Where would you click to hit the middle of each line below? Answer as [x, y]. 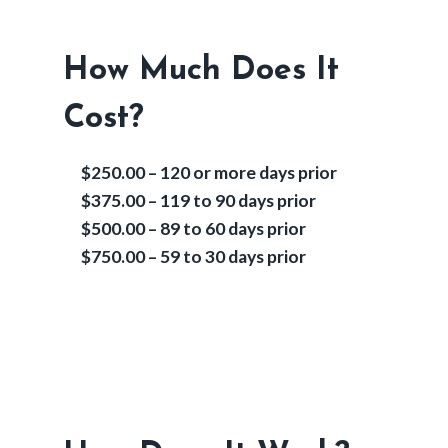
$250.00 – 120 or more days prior [208, 172]
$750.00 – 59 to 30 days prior [193, 256]
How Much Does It [200, 70]
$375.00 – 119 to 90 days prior [198, 200]
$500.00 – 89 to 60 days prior [193, 228]
